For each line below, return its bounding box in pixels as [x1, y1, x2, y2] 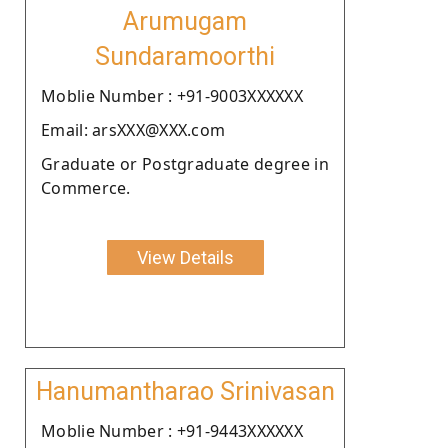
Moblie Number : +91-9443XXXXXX [41, 419, 303, 442]
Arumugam [123, 6, 247, 36]
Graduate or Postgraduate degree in [41, 152, 329, 175]
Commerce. [41, 176, 131, 199]
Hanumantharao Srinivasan [35, 376, 335, 406]
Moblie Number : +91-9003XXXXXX [41, 84, 303, 107]
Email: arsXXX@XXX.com [41, 118, 226, 141]
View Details [136, 246, 234, 268]
